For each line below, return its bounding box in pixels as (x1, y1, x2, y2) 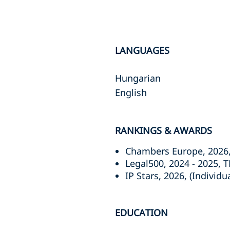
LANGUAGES (115, 44, 169, 56)
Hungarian (115, 72, 161, 84)
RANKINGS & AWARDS (115, 124, 212, 137)
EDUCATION (115, 206, 168, 219)
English (115, 86, 147, 99)
